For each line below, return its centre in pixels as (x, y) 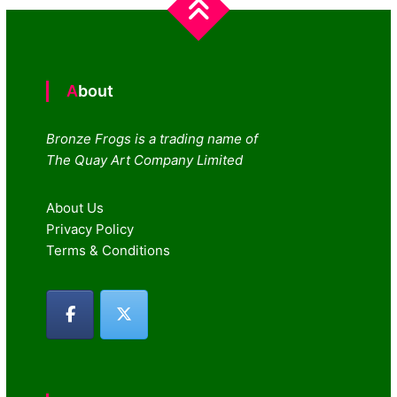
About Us (75, 207)
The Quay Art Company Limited (145, 160)
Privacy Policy (90, 229)
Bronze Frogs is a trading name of (152, 138)
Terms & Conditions (109, 250)
